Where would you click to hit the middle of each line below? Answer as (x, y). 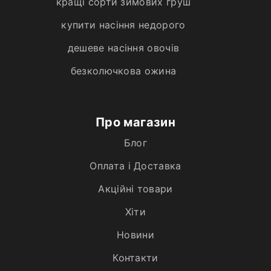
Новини (135, 234)
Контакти (135, 257)
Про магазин (135, 122)
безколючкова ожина (123, 70)
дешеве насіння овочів (123, 47)
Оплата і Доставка (135, 165)
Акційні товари (135, 188)
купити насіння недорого (123, 24)
